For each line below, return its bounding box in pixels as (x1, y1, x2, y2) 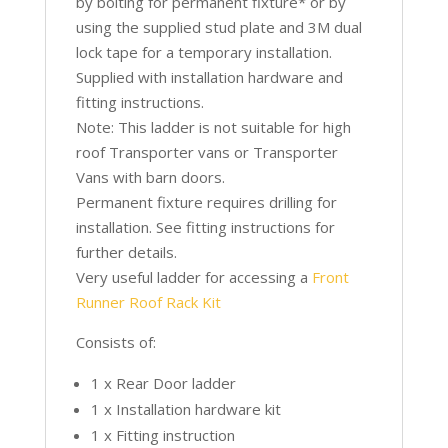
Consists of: (75, 331, 156, 352)
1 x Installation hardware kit (90, 398, 281, 419)
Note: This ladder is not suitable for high (75, 116, 351, 137)
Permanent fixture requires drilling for (75, 191, 337, 212)
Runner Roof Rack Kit (75, 291, 221, 312)
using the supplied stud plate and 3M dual (75, 16, 362, 37)
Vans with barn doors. (75, 166, 225, 187)
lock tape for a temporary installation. (75, 41, 332, 62)
